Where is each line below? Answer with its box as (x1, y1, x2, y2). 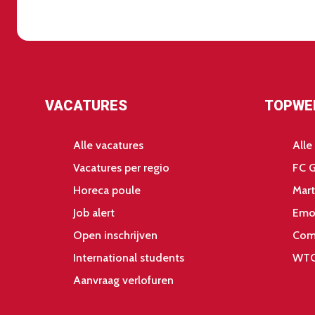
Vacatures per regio (73, 161, 169, 175)
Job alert (73, 206, 115, 220)
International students (73, 251, 184, 265)
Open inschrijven (73, 229, 157, 243)
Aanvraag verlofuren (73, 274, 174, 288)
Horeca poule (73, 184, 141, 198)
